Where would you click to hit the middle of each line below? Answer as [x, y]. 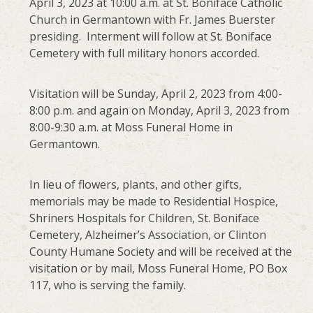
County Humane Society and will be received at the [161, 251]
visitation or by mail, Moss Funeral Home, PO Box [159, 268]
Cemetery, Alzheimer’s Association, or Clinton [148, 234]
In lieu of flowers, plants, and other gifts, [136, 184]
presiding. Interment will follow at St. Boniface [151, 36]
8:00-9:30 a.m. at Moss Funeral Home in [131, 127]
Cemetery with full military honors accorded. [145, 53]
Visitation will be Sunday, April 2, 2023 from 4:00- [156, 93]
